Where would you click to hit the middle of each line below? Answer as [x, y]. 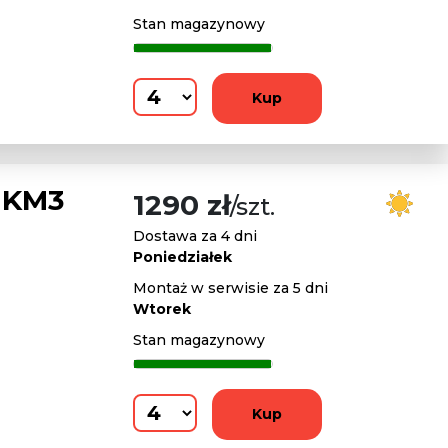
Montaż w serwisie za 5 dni [230, 288]
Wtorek [162, 309]
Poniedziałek [182, 257]
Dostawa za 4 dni [195, 236]
